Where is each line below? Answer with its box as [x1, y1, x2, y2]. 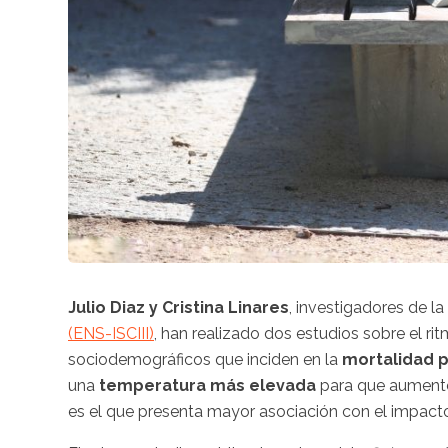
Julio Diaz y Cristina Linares [68, 297, 289, 317]
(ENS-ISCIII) [68, 323, 154, 343]
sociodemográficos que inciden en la [68, 349, 342, 369]
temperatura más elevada [99, 375, 316, 395]
